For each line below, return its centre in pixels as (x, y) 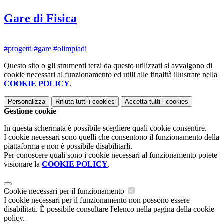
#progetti (18, 48)
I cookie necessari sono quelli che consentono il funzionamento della (112, 137)
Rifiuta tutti (71, 101)
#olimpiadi (70, 48)
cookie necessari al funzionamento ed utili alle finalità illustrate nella (111, 74)
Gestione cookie (30, 111)
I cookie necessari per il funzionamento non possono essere (97, 200)
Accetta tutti (143, 101)
